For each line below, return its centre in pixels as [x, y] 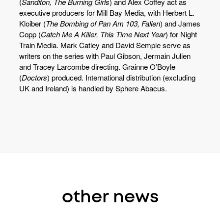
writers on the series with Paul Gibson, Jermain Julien [105, 56]
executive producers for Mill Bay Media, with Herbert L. [107, 13]
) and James [180, 23]
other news [110, 197]
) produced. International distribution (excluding [121, 77]
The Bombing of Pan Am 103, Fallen [103, 23]
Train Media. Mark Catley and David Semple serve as [105, 45]
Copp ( [30, 34]
